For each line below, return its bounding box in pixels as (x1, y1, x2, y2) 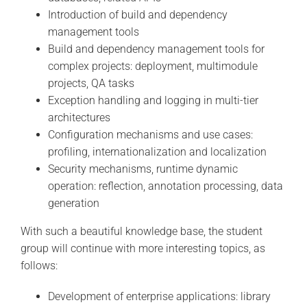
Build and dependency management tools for (47, 42, 265, 56)
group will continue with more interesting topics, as (20, 241, 265, 255)
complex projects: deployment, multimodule (47, 59, 258, 73)
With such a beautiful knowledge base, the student (20, 224, 262, 238)
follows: (20, 258, 58, 272)
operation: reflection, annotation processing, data (47, 179, 283, 193)
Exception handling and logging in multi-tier (47, 93, 258, 107)
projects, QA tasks (47, 76, 134, 90)
